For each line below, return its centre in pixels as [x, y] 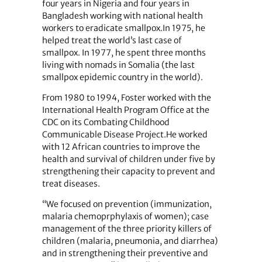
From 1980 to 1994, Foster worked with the [126, 97]
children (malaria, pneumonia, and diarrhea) [130, 241]
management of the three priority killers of [127, 229]
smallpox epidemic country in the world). [122, 77]
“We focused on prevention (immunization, [127, 204]
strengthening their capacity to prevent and [128, 171]
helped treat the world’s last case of [112, 40]
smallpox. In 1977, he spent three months [124, 52]
